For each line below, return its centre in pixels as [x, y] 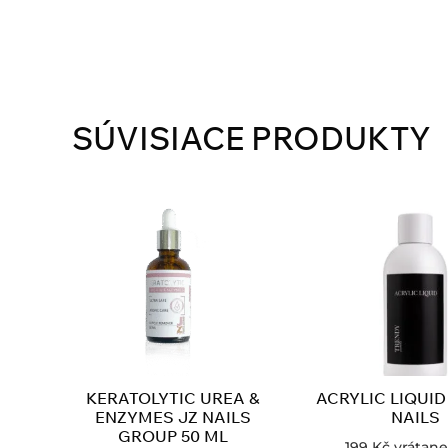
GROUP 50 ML [173, 435]
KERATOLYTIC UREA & [173, 397]
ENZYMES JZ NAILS [173, 416]
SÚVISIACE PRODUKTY [251, 137]
